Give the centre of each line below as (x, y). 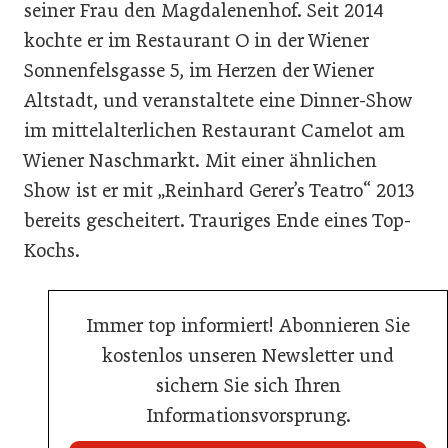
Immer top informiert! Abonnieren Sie (248, 325)
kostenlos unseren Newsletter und (248, 355)
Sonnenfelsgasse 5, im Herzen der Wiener (199, 70)
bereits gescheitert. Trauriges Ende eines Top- (217, 220)
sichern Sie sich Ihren (248, 385)
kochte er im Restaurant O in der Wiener (196, 40)
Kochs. (52, 250)
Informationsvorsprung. (248, 415)
